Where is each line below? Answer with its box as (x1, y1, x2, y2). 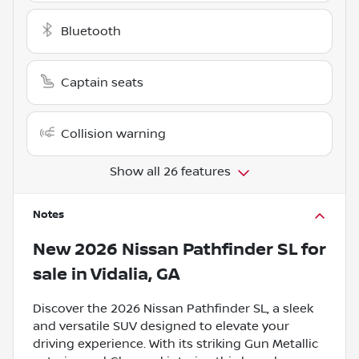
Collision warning (61, 126, 166, 141)
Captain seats (61, 75, 143, 90)
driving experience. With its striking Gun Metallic (33, 336, 318, 351)
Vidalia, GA (91, 264, 179, 284)
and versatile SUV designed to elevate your (33, 318, 289, 333)
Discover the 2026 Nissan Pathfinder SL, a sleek (33, 301, 313, 316)
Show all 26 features (109, 163, 231, 179)
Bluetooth (61, 23, 121, 38)
